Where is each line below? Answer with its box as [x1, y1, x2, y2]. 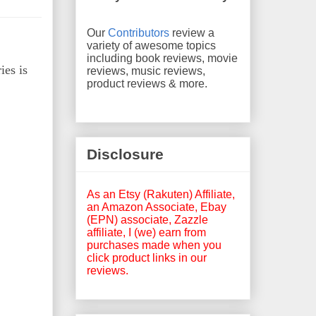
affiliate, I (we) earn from [87, 226, 206, 238]
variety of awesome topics [87, 39, 216, 51]
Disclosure [87, 146, 164, 163]
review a [169, 26, 214, 39]
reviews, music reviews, [87, 64, 205, 77]
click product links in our [87, 251, 207, 264]
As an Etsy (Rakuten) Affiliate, [87, 188, 235, 200]
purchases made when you [87, 238, 221, 251]
